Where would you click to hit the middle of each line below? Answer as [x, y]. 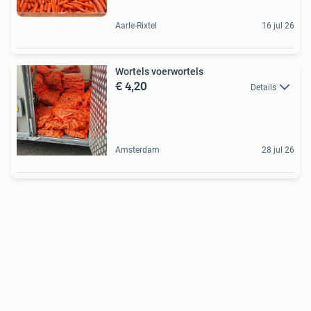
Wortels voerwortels [159, 72]
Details [263, 87]
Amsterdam [137, 150]
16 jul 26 [278, 26]
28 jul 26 [278, 150]
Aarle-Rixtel [136, 26]
